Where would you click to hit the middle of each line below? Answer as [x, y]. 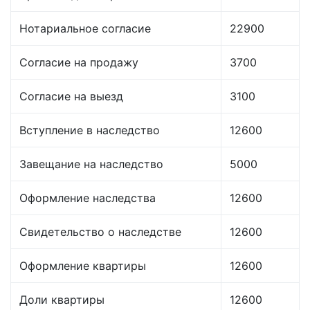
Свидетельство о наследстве [100, 231]
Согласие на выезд [71, 96]
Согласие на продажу [79, 62]
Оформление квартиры [83, 265]
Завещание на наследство [91, 164]
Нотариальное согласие [85, 28]
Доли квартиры [62, 299]
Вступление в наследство [90, 130]
